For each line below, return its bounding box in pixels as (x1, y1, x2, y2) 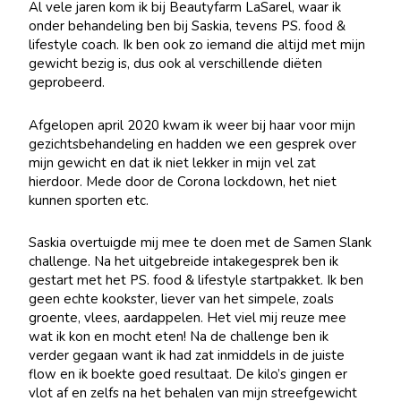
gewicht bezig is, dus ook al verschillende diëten (29, 55, 323, 73)
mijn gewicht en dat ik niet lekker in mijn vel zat (29, 153, 317, 172)
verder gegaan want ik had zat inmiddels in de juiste (29, 346, 346, 364)
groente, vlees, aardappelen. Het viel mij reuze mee (29, 308, 347, 327)
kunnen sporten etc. (29, 191, 149, 209)
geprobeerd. (29, 73, 106, 92)
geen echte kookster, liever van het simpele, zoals (29, 289, 335, 308)
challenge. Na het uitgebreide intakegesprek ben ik (29, 252, 339, 270)
